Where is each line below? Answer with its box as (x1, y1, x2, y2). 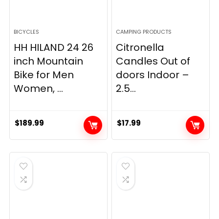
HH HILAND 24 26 (14, 40, 94, 54)
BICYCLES (14, 27, 40, 36)
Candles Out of (116, 54, 191, 68)
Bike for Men (14, 67, 74, 82)
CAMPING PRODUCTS (116, 27, 172, 36)
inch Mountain (14, 54, 84, 68)
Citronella (116, 40, 165, 54)
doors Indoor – (116, 67, 190, 82)
